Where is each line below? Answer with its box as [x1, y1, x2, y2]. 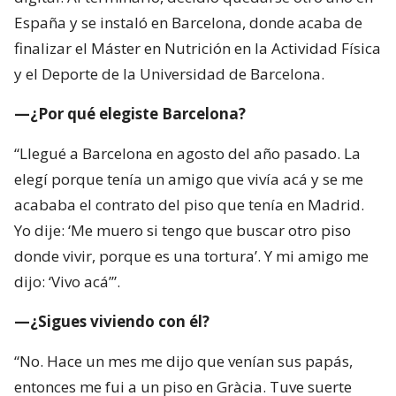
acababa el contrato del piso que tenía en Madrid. [14, 194, 364, 216]
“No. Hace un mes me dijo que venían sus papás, [14, 351, 353, 372]
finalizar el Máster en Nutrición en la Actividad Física [14, 38, 381, 59]
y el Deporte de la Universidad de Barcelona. [14, 64, 324, 85]
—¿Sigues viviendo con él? [14, 311, 209, 332]
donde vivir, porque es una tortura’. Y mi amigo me [14, 246, 369, 267]
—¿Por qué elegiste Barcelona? [14, 103, 246, 125]
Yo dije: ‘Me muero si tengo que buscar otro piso [14, 220, 351, 241]
